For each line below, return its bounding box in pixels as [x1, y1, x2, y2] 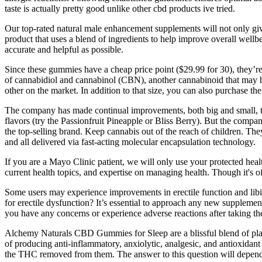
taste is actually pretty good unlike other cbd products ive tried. [5, 3, 235, 13]
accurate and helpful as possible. [5, 44, 123, 54]
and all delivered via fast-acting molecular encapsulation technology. [5, 136, 256, 147]
